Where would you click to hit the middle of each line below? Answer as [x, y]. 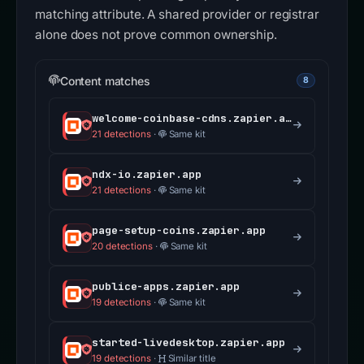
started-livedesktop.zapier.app [188, 343]
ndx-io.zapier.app [147, 175]
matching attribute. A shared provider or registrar [178, 15]
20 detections [122, 247]
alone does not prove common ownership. [156, 35]
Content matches [105, 80]
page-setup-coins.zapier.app [179, 231]
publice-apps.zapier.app [166, 287]
